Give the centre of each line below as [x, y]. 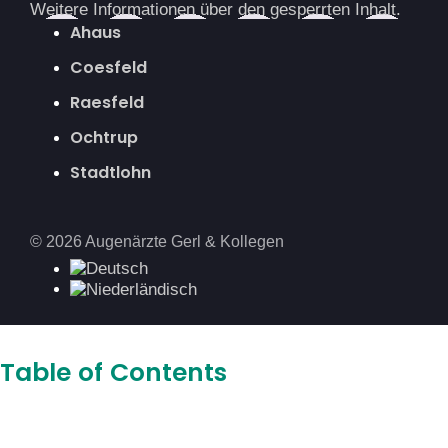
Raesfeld [107, 102]
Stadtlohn [110, 172]
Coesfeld [108, 67]
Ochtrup [104, 137]
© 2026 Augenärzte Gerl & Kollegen [157, 241]
